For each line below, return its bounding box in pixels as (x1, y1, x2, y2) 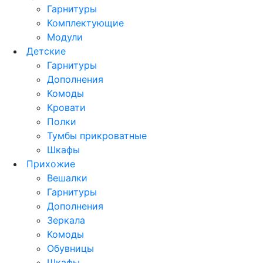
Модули (47, 31, 83, 43)
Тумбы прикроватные (47, 129, 147, 141)
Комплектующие (47, 16, 124, 29)
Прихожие (26, 157, 75, 170)
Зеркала (47, 214, 85, 226)
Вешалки (47, 171, 87, 184)
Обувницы (47, 242, 94, 254)
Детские (26, 45, 66, 57)
